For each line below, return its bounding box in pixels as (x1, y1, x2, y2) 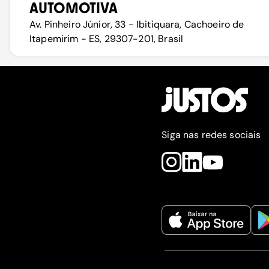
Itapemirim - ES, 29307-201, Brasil (29, 32, 184, 45)
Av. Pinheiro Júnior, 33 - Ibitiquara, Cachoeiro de (29, 18, 244, 31)
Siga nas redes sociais (162, 128, 261, 141)
